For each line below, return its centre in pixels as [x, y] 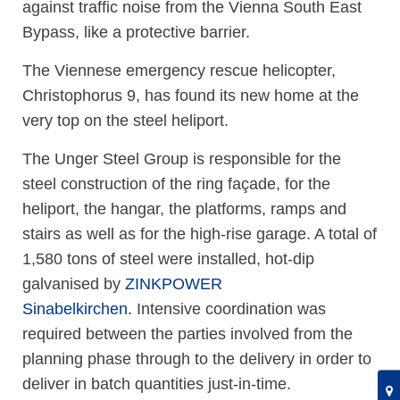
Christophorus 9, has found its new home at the [191, 95]
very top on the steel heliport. [125, 120]
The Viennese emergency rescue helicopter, [179, 70]
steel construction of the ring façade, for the [176, 183]
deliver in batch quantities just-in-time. [157, 383]
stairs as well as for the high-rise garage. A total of [200, 233]
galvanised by [74, 283]
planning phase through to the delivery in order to [197, 358]
